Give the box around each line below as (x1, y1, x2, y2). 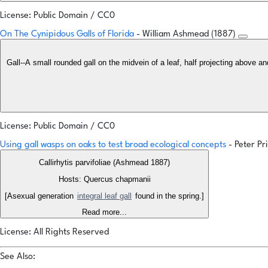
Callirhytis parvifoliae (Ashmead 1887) (39, 158, 170, 167)
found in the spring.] (133, 191, 204, 201)
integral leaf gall (77, 191, 132, 201)
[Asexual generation (5, 191, 76, 201)
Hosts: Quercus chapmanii (58, 175, 151, 184)
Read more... (82, 208, 127, 217)
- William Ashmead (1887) (136, 30, 238, 39)
